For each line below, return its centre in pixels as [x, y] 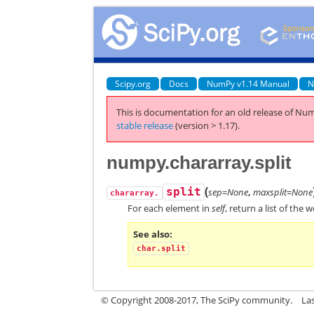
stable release [145, 125]
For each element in [170, 208]
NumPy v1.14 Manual [248, 83]
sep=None [228, 192]
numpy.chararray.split [199, 162]
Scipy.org [133, 83]
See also [152, 234]
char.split [162, 248]
